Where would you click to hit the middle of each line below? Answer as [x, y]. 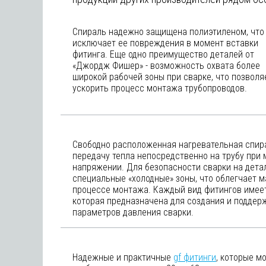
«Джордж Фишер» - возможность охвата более [166, 66]
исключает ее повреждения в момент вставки [165, 43]
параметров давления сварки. [133, 212]
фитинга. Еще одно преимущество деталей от [163, 54]
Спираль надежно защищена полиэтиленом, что [168, 32]
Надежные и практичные [123, 257]
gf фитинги [195, 257]
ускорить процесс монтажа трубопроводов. [160, 88]
